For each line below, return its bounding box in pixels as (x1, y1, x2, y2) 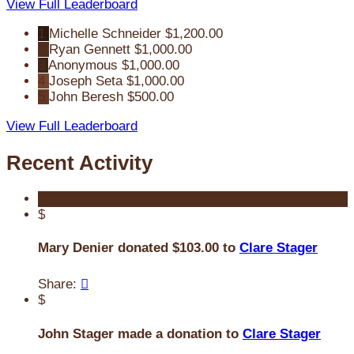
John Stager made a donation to (38, 326, 243, 341)
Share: (38, 277, 81, 292)
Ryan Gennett (49, 42, 130, 58)
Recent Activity (6, 151, 153, 174)
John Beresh (49, 89, 123, 105)
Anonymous (48, 58, 118, 73)
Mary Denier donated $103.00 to (38, 240, 239, 256)
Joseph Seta (49, 73, 122, 89)
